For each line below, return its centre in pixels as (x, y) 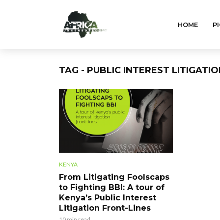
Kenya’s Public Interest (108, 197)
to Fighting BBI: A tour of (112, 187)
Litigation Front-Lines (105, 208)
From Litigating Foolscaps (114, 177)
